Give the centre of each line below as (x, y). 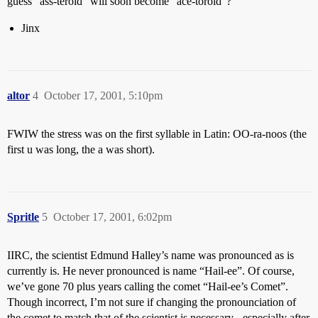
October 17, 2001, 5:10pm (103, 95)
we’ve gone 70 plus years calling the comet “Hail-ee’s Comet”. (148, 286)
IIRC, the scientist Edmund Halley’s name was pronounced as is (150, 255)
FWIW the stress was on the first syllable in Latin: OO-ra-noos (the (157, 134)
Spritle (23, 217)
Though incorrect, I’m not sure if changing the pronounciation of (152, 302)
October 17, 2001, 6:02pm (113, 217)
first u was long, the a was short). (81, 149)
